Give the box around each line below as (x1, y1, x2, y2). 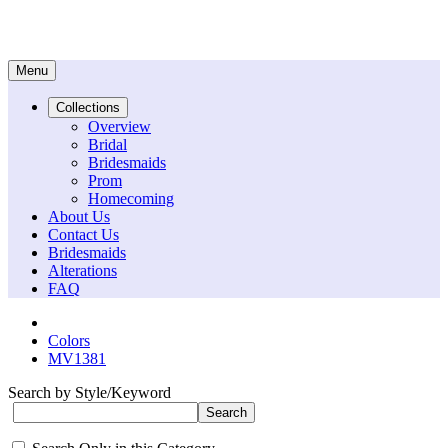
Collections (56, 100, 120, 115)
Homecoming (88, 190, 174, 207)
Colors (48, 332, 90, 349)
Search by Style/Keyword (8, 384, 171, 401)
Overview (88, 118, 151, 135)
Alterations (48, 262, 117, 279)
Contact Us (48, 226, 119, 243)
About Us (48, 208, 110, 225)
